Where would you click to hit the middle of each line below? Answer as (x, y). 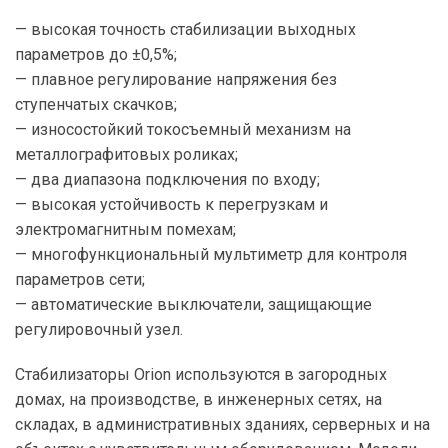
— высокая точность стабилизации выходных (185, 29)
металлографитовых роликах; (126, 154)
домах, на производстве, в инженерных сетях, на (198, 399)
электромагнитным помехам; (125, 229)
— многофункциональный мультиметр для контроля (211, 254)
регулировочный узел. (99, 329)
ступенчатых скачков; (96, 104)
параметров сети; (80, 279)
